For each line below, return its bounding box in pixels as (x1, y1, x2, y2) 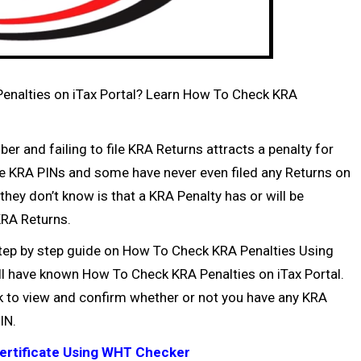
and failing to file (20, 141, 128, 157)
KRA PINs (9, 164, 65, 180)
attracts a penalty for (203, 141, 334, 157)
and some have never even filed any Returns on (65, 164, 351, 180)
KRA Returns (128, 141, 203, 157)
